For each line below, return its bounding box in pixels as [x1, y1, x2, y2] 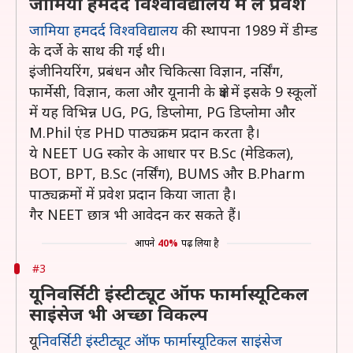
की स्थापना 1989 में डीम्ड [178, 20, 318, 39]
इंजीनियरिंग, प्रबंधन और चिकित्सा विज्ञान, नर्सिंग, [29, 61, 284, 80]
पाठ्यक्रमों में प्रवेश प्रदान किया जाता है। [29, 184, 236, 203]
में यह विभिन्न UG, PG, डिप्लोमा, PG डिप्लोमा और [29, 102, 295, 121]
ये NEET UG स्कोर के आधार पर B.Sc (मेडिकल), [29, 143, 294, 162]
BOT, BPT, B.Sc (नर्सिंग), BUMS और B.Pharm [29, 164, 305, 183]
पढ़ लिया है [180, 236, 219, 250]
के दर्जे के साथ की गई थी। [29, 41, 165, 60]
